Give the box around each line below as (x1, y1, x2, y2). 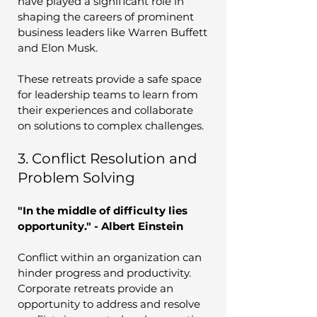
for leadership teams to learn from (18, 87, 201, 101)
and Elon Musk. (18, 40, 100, 54)
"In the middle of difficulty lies (18, 203, 190, 217)
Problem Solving (18, 168, 135, 186)
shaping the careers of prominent (18, 9, 197, 23)
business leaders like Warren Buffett (18, 25, 210, 39)
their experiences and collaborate (18, 103, 196, 117)
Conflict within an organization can (18, 250, 204, 264)
